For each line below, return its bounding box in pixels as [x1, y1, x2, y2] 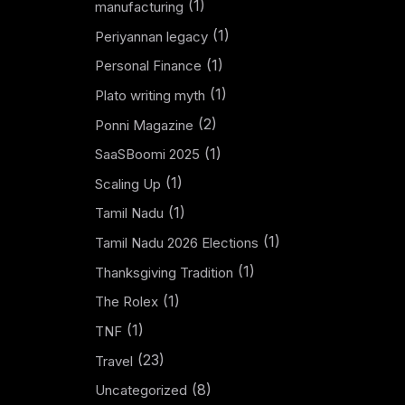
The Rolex [94, 293, 158, 311]
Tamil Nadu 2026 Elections [94, 234, 259, 251]
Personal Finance [94, 57, 202, 75]
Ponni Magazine [94, 116, 193, 134]
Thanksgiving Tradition [94, 263, 233, 281]
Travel [94, 352, 133, 370]
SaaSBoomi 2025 [94, 146, 200, 164]
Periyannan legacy [94, 27, 208, 45]
